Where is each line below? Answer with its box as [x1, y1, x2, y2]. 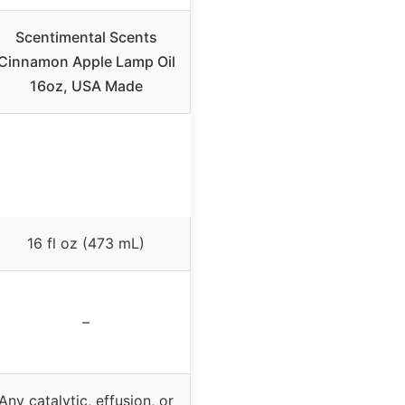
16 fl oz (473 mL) [27, 233, 145, 252]
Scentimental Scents [14, 27, 157, 46]
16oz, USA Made [29, 76, 143, 95]
